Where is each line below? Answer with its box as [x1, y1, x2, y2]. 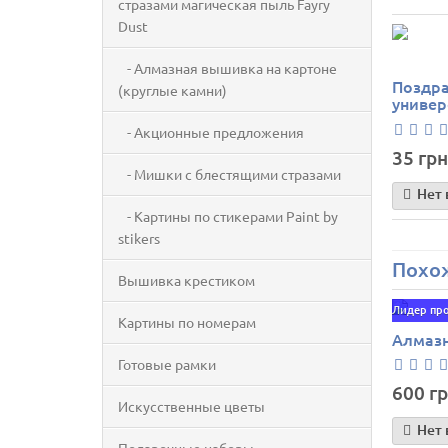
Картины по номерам [118, 313, 256, 331]
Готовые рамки [118, 355, 216, 373]
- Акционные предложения [118, 123, 304, 141]
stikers [118, 229, 160, 247]
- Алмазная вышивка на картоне [118, 59, 337, 77]
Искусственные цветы [118, 397, 265, 415]
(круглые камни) [118, 81, 227, 99]
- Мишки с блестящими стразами [118, 165, 341, 183]
